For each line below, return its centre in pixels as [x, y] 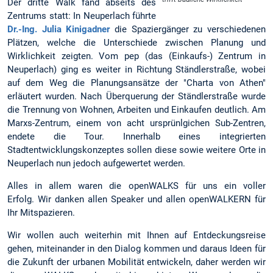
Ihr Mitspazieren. [41, 213]
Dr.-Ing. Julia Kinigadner [59, 29]
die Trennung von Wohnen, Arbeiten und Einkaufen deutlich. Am [136, 109]
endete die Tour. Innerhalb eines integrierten [136, 136]
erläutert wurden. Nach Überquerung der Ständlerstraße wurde [136, 96]
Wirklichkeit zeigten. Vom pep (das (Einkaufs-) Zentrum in [136, 56]
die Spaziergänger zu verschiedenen [188, 29]
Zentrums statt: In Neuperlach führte [82, 16]
